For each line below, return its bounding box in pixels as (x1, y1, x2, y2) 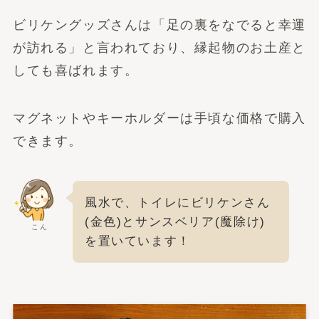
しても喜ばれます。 (12, 63, 139, 78)
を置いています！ (84, 234, 191, 249)
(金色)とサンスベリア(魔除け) (84, 215, 266, 229)
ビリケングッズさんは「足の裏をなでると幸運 (12, 17, 306, 32)
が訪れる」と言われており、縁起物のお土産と (12, 40, 306, 55)
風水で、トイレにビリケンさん (84, 196, 271, 210)
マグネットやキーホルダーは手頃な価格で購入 (12, 111, 306, 126)
